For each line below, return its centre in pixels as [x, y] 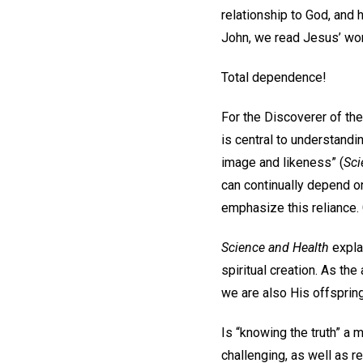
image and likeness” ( [282, 162]
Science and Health [275, 247]
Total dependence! [277, 78]
